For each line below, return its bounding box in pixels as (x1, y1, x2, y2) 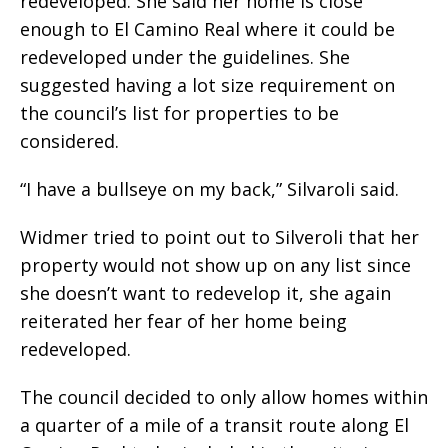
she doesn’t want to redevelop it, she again (20, 280, 391, 305)
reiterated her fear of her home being (20, 308, 347, 333)
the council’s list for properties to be (20, 100, 339, 125)
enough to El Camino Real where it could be (20, 16, 395, 41)
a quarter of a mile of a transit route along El (20, 412, 409, 437)
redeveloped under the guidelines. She (20, 44, 350, 69)
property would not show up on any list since (20, 252, 411, 277)
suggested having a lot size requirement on (20, 72, 395, 97)
